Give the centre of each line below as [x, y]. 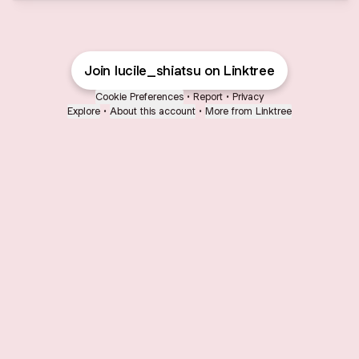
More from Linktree [248, 111]
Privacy [248, 97]
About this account [153, 111]
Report [208, 97]
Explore [84, 111]
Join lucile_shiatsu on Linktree [179, 71]
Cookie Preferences [139, 97]
